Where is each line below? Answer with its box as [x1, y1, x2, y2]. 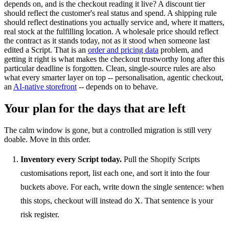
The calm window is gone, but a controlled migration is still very [4, 126, 212, 135]
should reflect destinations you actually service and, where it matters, [4, 18, 224, 27]
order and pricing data [88, 45, 158, 55]
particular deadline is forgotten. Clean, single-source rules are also [4, 64, 215, 73]
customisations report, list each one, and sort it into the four [20, 169, 210, 178]
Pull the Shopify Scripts [122, 155, 200, 164]
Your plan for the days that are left [4, 102, 186, 116]
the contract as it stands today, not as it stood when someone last [4, 36, 210, 45]
